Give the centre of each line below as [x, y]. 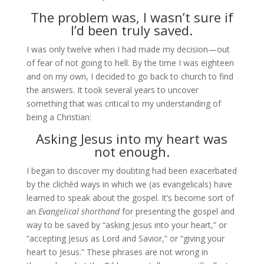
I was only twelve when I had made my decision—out [128, 49]
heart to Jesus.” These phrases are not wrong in [117, 252]
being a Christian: [59, 117]
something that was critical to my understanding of [123, 103]
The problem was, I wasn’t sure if [132, 17]
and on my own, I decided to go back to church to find [130, 76]
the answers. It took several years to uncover [112, 90]
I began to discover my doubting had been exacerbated [131, 171]
